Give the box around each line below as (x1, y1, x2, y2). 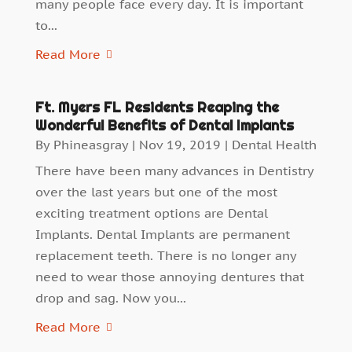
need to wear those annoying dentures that (35, 269, 304, 285)
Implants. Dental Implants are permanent (35, 226, 290, 243)
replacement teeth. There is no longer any (35, 247, 296, 264)
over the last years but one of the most (35, 184, 277, 200)
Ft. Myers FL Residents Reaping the (35, 98, 279, 117)
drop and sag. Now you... (35, 290, 186, 306)
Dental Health (231, 137, 317, 153)
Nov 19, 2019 (138, 137, 221, 153)
